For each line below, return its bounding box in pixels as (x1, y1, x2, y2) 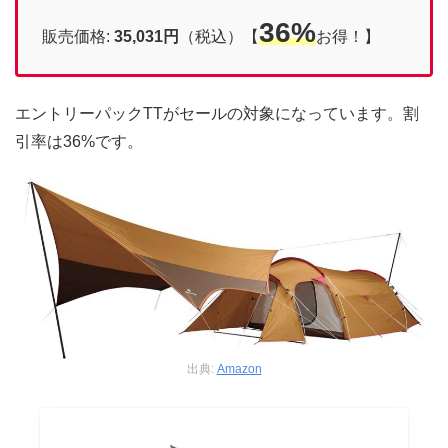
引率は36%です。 (15, 132, 143, 150)
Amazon (216, 361, 262, 376)
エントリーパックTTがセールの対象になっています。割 (15, 104, 419, 122)
